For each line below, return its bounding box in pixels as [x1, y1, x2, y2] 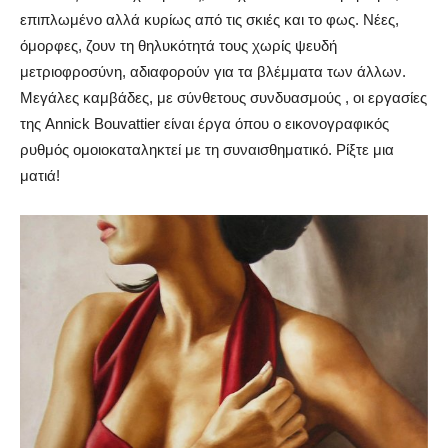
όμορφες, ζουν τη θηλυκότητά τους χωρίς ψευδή [20, 37, 337, 55]
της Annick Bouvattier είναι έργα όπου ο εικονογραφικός [20, 115, 389, 133]
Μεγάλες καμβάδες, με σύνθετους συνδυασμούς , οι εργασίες [20, 89, 427, 107]
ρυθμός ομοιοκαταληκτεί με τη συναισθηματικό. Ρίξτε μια [20, 141, 394, 159]
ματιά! [20, 167, 60, 185]
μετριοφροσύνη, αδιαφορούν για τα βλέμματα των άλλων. [20, 63, 406, 81]
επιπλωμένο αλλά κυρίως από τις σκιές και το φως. [20, 11, 359, 29]
